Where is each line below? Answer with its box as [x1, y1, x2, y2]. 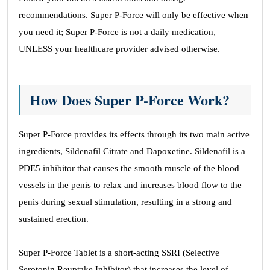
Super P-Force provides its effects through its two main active [19, 130, 250, 139]
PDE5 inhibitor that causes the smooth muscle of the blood [19, 163, 239, 173]
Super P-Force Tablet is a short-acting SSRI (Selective [19, 248, 219, 257]
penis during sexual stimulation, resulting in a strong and [19, 197, 232, 207]
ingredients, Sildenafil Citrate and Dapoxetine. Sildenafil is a [19, 146, 245, 156]
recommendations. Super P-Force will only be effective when [19, 10, 248, 20]
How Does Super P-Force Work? [30, 89, 230, 110]
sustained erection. [19, 214, 89, 224]
